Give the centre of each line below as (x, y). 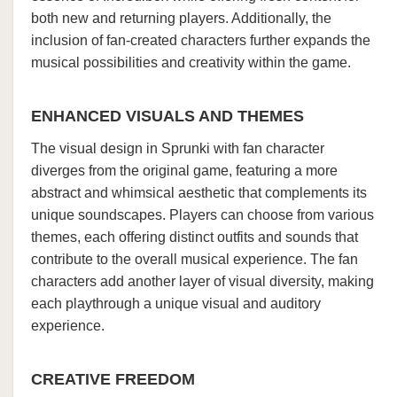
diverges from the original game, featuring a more (184, 171)
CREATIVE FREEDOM (113, 379)
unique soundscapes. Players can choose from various (202, 215)
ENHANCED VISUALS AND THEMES (167, 116)
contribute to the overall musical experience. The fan (195, 259)
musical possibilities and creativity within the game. (191, 62)
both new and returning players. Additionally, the (181, 18)
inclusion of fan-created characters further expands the (201, 40)
